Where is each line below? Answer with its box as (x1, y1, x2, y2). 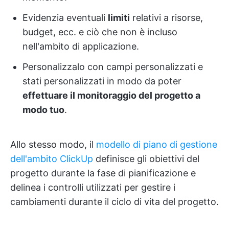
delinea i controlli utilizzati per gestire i (10, 182, 175, 193)
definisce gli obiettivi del (93, 153, 199, 165)
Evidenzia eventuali (22, 12, 108, 24)
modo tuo (22, 104, 64, 116)
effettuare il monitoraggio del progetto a (22, 90, 200, 101)
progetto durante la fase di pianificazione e (10, 168, 196, 179)
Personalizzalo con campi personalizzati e (22, 61, 203, 73)
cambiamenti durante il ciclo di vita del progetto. (10, 196, 219, 208)
